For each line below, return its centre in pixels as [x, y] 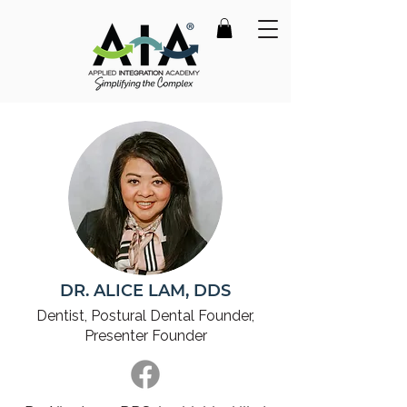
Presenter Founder [145, 336]
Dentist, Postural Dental [115, 316]
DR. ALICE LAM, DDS [145, 291]
